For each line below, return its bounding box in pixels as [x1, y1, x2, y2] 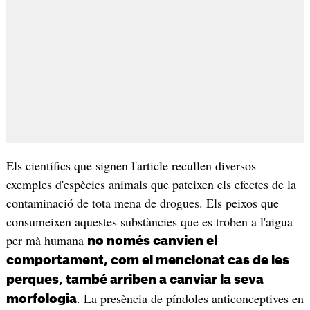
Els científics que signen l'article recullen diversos [6, 156, 256, 174]
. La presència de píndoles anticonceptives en [76, 289, 304, 307]
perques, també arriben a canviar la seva [6, 273, 264, 286]
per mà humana [6, 231, 87, 248]
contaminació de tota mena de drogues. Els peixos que [6, 194, 279, 211]
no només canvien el [86, 234, 217, 247]
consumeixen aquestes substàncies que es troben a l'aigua [6, 212, 293, 230]
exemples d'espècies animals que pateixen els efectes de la [6, 175, 296, 192]
